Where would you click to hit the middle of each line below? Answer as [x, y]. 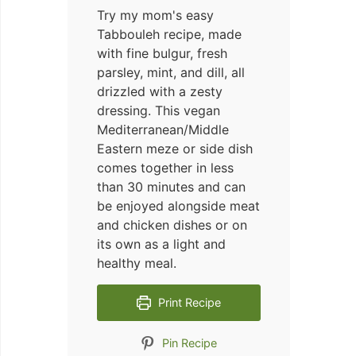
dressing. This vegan [159, 110]
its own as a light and [161, 244]
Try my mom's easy [155, 15]
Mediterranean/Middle [163, 130]
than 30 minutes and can [171, 187]
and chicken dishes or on [172, 225]
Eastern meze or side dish [175, 149]
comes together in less [165, 168]
